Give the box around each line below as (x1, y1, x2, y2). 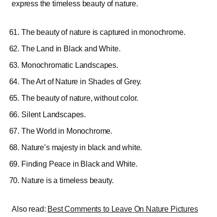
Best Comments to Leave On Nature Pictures (47, 204, 198, 213)
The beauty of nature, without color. (21, 93, 139, 102)
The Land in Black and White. (21, 44, 121, 53)
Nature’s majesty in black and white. (21, 143, 142, 152)
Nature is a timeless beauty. (21, 176, 114, 185)
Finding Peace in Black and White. (21, 159, 138, 168)
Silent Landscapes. (21, 110, 86, 119)
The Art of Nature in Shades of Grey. (21, 77, 142, 86)
